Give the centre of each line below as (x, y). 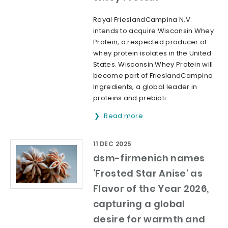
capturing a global (139, 204)
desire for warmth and (149, 219)
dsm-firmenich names (149, 158)
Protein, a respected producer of (150, 42)
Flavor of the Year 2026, (151, 189)
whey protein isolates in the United (152, 53)
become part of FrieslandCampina (153, 76)
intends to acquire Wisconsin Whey (153, 31)
